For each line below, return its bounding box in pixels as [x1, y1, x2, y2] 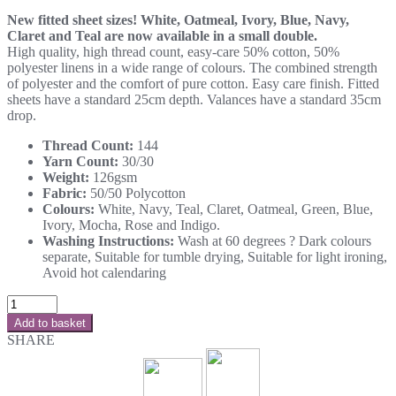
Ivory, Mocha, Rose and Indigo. [42, 217, 220, 232]
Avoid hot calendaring [42, 264, 166, 280]
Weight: [42, 169, 89, 185]
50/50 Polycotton [87, 185, 186, 201]
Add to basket [14, 316, 86, 330]
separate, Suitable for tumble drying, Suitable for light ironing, [42, 248, 387, 264]
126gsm [89, 169, 137, 185]
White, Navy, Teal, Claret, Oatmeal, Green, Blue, [95, 201, 373, 217]
